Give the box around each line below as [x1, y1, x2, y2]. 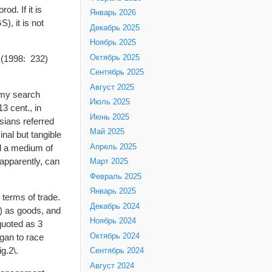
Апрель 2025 [90, 142, 137, 151]
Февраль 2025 [90, 172, 141, 181]
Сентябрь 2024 [90, 246, 144, 256]
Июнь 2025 [90, 112, 129, 121]
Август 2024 [90, 261, 134, 270]
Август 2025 [90, 83, 134, 92]
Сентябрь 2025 [90, 68, 144, 77]
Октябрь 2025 [90, 53, 140, 62]
